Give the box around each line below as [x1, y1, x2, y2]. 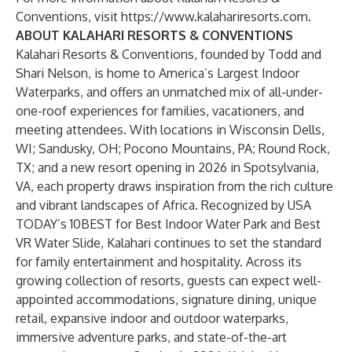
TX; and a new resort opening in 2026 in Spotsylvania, [16, 159, 319, 175]
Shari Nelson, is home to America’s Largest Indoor [16, 65, 299, 81]
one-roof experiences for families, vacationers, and [16, 103, 304, 119]
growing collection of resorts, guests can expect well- [16, 273, 321, 288]
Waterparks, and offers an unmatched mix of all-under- [16, 84, 323, 100]
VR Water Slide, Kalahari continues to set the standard [16, 235, 321, 251]
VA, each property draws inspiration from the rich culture [16, 178, 333, 194]
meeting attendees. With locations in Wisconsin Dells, [16, 122, 324, 137]
